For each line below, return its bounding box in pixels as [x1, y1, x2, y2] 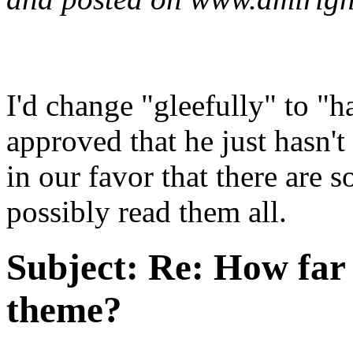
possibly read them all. [6, 194, 287, 229]
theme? [6, 289, 122, 331]
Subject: [6, 247, 139, 288]
